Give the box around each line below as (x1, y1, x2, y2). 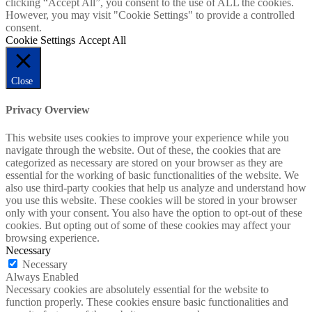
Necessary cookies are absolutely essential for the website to (6, 283, 269, 295)
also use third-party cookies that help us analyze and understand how (6, 181, 306, 194)
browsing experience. (6, 231, 100, 244)
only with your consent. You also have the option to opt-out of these (6, 206, 302, 219)
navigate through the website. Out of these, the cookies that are (6, 143, 281, 156)
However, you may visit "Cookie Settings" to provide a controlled (6, 9, 295, 22)
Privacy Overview (6, 104, 90, 116)
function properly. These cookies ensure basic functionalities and (6, 295, 288, 308)
